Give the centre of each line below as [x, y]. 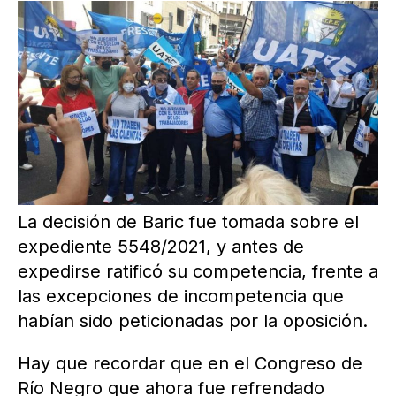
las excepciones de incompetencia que [181, 297]
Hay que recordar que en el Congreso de [190, 364]
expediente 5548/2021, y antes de [161, 247]
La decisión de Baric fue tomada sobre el [188, 222]
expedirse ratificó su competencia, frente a [198, 272]
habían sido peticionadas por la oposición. [193, 321]
